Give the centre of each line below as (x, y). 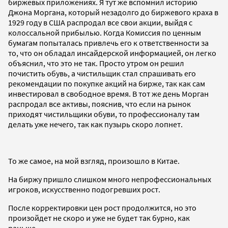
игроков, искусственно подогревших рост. (84, 189)
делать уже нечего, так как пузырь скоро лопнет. (95, 124)
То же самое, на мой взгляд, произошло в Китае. (94, 161)
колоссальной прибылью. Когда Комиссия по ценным (105, 32)
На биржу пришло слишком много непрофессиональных (110, 179)
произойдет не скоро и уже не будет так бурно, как (99, 218)
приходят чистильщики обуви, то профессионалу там (104, 114)
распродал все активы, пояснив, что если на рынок (99, 104)
